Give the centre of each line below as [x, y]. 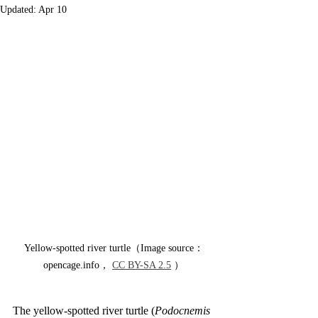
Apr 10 [53, 10]
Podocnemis [184, 311]
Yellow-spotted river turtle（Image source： [114, 248]
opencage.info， [78, 265]
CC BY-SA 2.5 [142, 265]
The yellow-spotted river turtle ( [84, 311]
